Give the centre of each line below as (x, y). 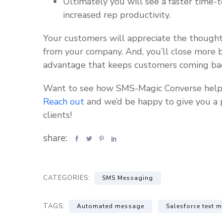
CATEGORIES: (68, 178)
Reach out (64, 102)
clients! (57, 115)
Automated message (111, 206)
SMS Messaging (128, 178)
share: (56, 138)
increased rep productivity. (117, 15)
